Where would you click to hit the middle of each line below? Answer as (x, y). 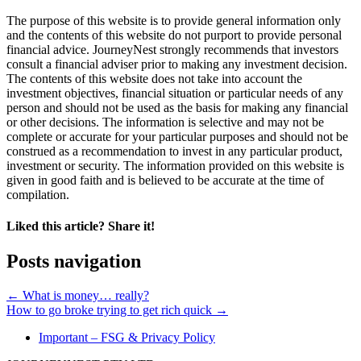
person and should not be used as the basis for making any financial (177, 107)
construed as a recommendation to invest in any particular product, (174, 151)
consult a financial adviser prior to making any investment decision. (177, 64)
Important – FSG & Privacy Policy (127, 338)
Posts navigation (74, 261)
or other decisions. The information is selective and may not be (165, 122)
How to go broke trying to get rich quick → (117, 310)
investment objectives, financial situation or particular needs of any (175, 93)
